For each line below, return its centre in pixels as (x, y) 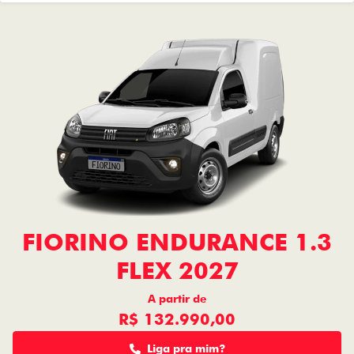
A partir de (177, 299)
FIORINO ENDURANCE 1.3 (177, 242)
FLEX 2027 (177, 270)
